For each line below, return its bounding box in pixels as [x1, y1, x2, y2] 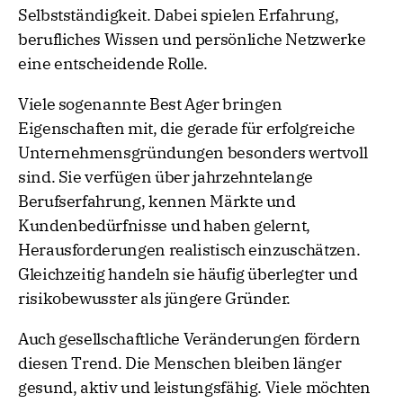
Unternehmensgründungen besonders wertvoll [18, 142, 368, 164]
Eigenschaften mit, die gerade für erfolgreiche [18, 118, 355, 139]
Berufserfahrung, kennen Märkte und [18, 191, 296, 212]
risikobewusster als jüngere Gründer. [18, 288, 291, 309]
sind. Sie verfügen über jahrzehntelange [18, 166, 313, 188]
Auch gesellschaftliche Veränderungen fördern [18, 328, 361, 350]
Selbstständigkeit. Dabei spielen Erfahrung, [18, 4, 339, 26]
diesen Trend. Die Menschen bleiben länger [18, 353, 342, 374]
